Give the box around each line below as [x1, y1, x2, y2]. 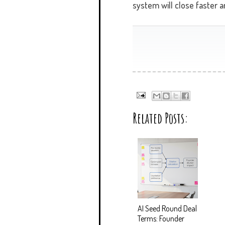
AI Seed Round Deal [138, 203, 197, 214]
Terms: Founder [138, 213, 184, 224]
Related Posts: [133, 109, 188, 128]
